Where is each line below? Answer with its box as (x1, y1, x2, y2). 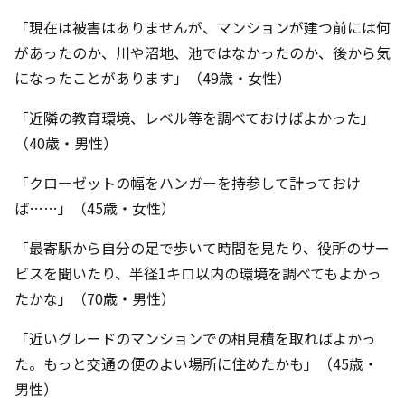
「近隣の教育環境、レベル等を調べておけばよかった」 (14, 107, 375, 128)
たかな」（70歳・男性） (14, 287, 175, 309)
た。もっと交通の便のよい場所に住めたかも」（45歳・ (14, 353, 378, 374)
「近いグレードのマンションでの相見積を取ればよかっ (14, 327, 376, 349)
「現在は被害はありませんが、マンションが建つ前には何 (14, 16, 391, 38)
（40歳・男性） (14, 132, 118, 154)
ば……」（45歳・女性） (14, 197, 175, 219)
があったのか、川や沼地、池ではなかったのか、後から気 (14, 42, 391, 63)
